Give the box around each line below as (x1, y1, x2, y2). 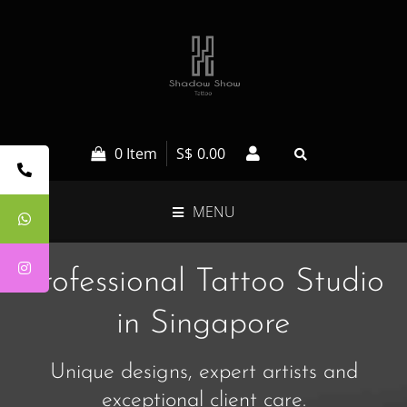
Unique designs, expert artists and (49, 362, 358, 383)
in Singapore (116, 308, 291, 341)
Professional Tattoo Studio (23, 266, 384, 299)
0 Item (114, 144, 157, 164)
